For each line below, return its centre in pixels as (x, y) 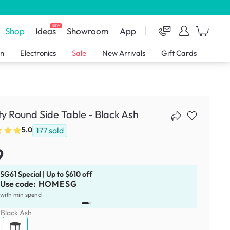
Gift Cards (179, 53)
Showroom (88, 31)
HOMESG (57, 184)
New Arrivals (124, 53)
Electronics (38, 53)
